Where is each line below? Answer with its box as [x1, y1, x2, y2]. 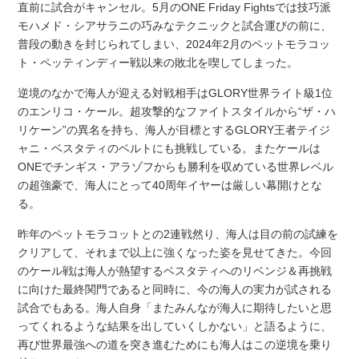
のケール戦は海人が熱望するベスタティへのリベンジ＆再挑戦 [18, 264, 333, 278]
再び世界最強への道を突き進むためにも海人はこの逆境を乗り [18, 338, 333, 352]
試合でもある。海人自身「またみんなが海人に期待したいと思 [18, 301, 333, 315]
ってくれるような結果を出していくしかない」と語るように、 [18, 320, 333, 333]
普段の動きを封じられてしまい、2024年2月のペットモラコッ [18, 38, 331, 51]
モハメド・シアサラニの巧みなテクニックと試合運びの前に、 [18, 19, 333, 33]
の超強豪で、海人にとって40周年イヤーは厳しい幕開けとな [18, 179, 323, 192]
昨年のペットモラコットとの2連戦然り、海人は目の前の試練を [18, 228, 339, 241]
